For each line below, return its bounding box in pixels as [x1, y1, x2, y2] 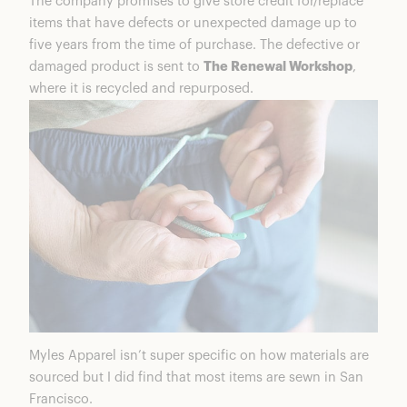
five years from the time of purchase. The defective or [29, 37, 360, 52]
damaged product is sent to [29, 59, 203, 74]
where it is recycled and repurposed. [29, 81, 253, 95]
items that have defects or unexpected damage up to [29, 15, 357, 30]
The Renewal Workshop [203, 59, 352, 74]
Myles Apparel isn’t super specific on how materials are [29, 349, 369, 363]
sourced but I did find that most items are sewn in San [29, 371, 363, 385]
